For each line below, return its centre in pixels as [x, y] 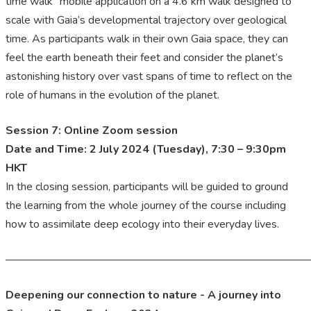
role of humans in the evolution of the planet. [112, 95]
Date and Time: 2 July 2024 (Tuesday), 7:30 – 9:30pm [146, 150]
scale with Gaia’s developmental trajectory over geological [146, 20]
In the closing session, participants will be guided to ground [147, 187]
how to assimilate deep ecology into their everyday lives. [142, 225]
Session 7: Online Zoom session [92, 131]
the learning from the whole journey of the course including [146, 206]
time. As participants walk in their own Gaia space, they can [147, 39]
